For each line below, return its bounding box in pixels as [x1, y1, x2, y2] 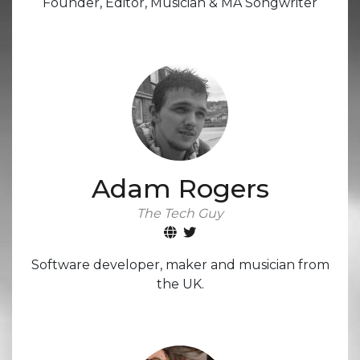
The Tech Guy [137, 205, 223, 221]
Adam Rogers [91, 172, 269, 204]
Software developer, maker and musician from [31, 256, 329, 272]
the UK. [156, 276, 204, 292]
